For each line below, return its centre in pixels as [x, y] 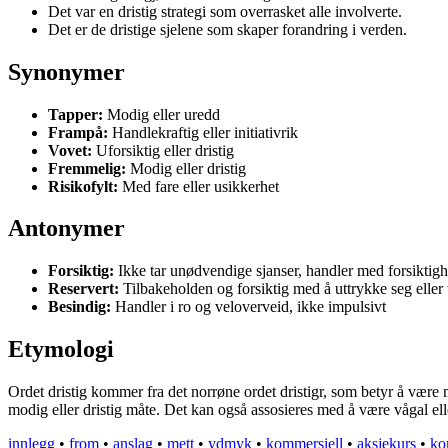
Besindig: [79, 307]
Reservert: [83, 289]
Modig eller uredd [161, 114]
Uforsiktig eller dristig [163, 150]
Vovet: [70, 150]
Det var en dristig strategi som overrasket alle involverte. [225, 11]
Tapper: [75, 114]
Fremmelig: [87, 168]
